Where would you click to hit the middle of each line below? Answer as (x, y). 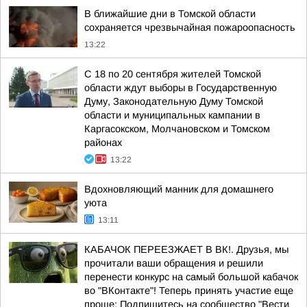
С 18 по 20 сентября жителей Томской (173, 74)
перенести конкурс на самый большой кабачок (191, 277)
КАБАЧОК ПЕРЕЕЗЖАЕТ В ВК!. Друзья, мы (186, 249)
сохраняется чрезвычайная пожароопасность (190, 27)
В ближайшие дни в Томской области (170, 14)
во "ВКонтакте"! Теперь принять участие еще (189, 291)
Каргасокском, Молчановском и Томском (177, 129)
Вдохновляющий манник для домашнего (179, 189)
